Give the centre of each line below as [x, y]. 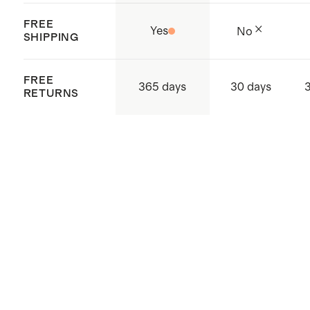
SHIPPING [51, 38]
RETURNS [51, 94]
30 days [250, 88]
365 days [163, 87]
